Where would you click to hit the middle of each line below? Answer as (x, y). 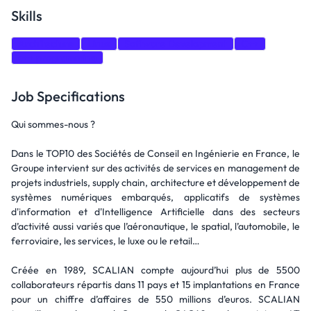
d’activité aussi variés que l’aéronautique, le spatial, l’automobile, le (155, 226)
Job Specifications (68, 96)
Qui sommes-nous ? (53, 124)
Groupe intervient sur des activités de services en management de (155, 168)
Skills (27, 16)
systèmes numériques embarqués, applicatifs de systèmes (155, 197)
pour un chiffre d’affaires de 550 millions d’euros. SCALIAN (155, 299)
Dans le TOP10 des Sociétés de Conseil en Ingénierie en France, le (155, 153)
